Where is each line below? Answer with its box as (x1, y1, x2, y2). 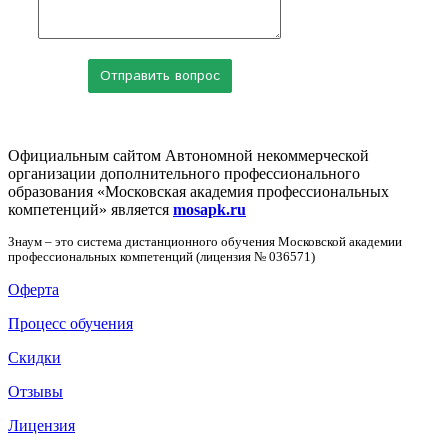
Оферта (8, 280, 59, 298)
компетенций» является (8, 200, 173, 218)
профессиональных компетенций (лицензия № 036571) (8, 249, 315, 264)
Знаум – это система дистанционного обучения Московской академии (8, 234, 402, 249)
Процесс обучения (8, 314, 133, 332)
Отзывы (8, 382, 63, 400)
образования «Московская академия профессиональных (8, 182, 389, 200)
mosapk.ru (173, 200, 246, 218)
